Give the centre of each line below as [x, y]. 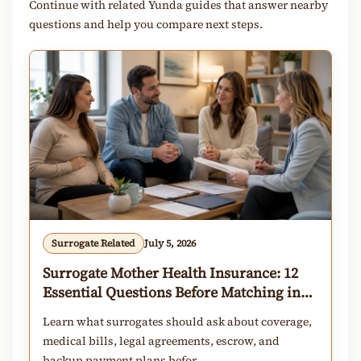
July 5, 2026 [170, 244]
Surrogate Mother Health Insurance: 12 [170, 273]
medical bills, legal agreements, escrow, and [161, 341]
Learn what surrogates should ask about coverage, [177, 322]
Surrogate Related [93, 244]
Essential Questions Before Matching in [172, 293]
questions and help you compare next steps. [146, 24]
